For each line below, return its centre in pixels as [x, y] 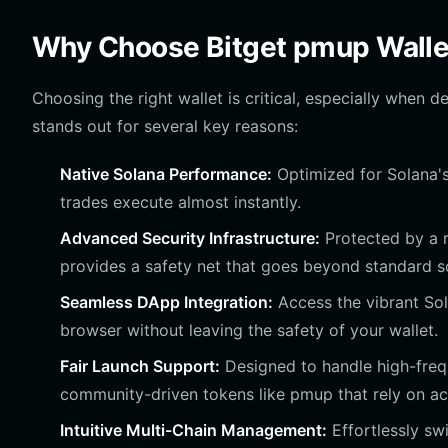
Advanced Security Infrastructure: [190, 238]
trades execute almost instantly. [180, 202]
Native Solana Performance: [166, 174]
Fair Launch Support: [140, 366]
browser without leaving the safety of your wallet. [249, 330]
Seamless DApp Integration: [166, 302]
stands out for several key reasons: [165, 126]
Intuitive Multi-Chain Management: [193, 430]
